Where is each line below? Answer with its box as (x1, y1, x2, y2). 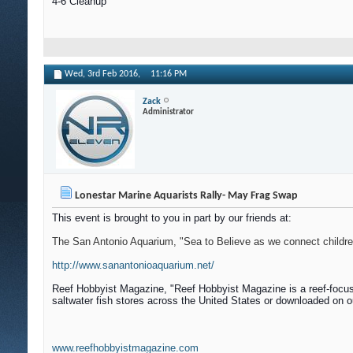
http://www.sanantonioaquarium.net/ (52, 259, 214, 272)
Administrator (143, 107, 194, 117)
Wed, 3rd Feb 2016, (65, 69, 143, 80)
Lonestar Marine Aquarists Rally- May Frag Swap (72, 190, 298, 203)
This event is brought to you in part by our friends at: (52, 212, 292, 225)
